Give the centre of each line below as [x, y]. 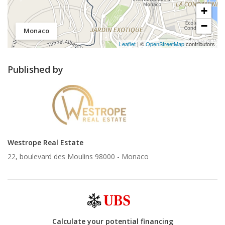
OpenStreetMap [165, 43]
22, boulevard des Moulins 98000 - [65, 156]
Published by [35, 69]
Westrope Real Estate [45, 142]
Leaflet [127, 43]
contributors [200, 43]
